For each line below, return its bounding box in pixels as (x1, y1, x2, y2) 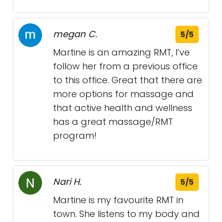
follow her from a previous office (53, 59, 198, 72)
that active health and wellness (53, 101, 192, 114)
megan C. (53, 27, 97, 40)
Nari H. (53, 175, 81, 188)
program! (53, 129, 97, 142)
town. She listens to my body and (53, 207, 200, 220)
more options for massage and (53, 87, 194, 100)
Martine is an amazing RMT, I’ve (53, 46, 190, 58)
